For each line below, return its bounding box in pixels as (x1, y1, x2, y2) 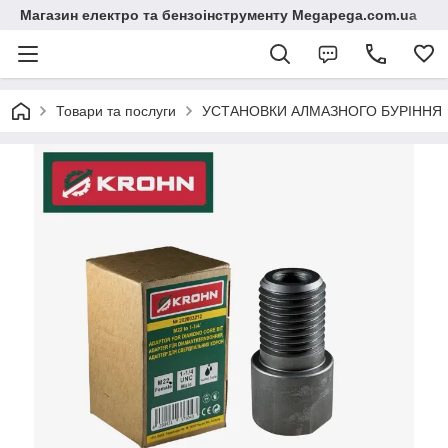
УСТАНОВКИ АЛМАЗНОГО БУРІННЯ (202, 103, 442, 119)
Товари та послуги (56, 103, 176, 119)
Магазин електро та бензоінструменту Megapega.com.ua (20, 7, 417, 23)
